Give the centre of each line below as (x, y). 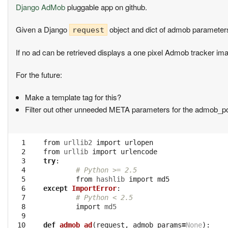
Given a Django (42, 30)
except (55, 189)
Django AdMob (40, 7)
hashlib (110, 179)
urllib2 (78, 143)
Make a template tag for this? (73, 97)
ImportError (94, 189)
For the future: (39, 75)
